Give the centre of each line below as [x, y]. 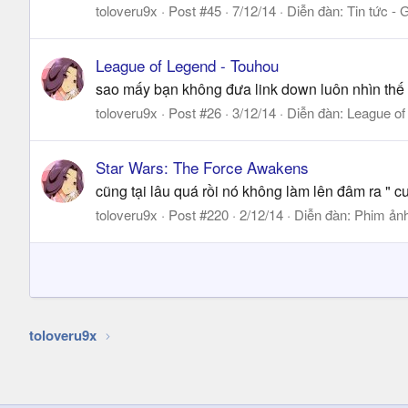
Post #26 [195, 112]
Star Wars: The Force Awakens [202, 167]
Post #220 [199, 214]
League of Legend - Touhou [187, 65]
